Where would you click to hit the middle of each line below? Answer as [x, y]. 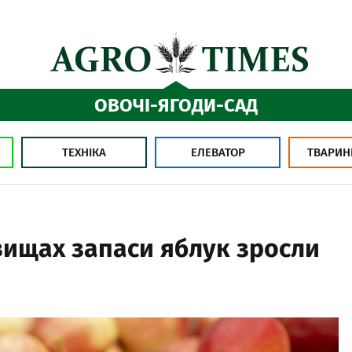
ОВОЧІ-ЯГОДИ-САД [176, 105]
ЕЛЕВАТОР [218, 152]
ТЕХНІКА [84, 152]
